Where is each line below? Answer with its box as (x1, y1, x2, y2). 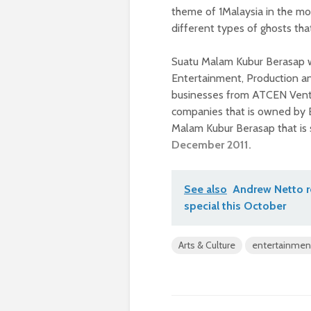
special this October (184, 199, 286, 213)
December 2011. (171, 138, 251, 152)
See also (184, 183, 227, 196)
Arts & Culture (178, 239, 235, 252)
